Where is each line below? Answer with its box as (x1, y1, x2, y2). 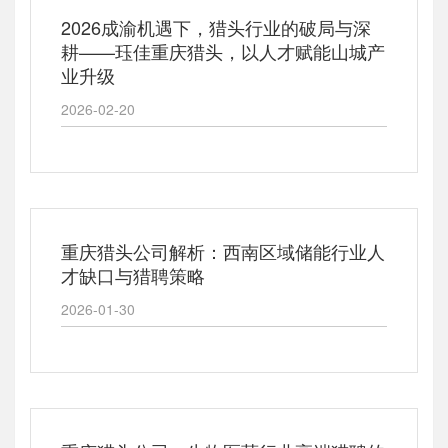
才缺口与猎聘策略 (61, 262, 205, 288)
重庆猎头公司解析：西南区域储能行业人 (61, 238, 385, 264)
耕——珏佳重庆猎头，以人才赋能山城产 (61, 38, 385, 64)
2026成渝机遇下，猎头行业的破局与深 (61, 14, 371, 40)
